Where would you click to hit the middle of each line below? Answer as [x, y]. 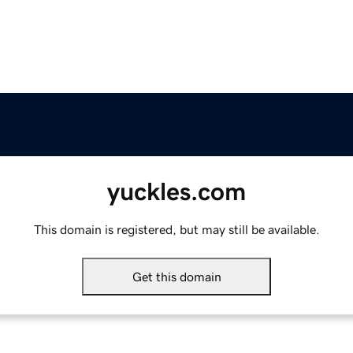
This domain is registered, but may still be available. [176, 230]
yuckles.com [176, 192]
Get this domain [176, 277]
